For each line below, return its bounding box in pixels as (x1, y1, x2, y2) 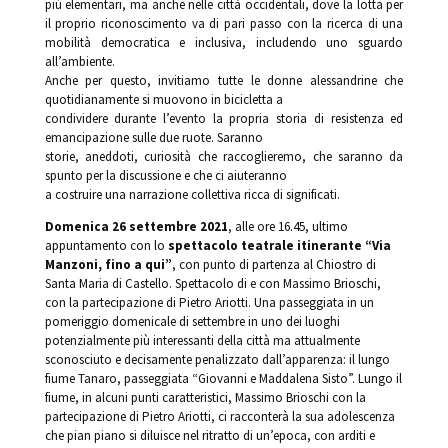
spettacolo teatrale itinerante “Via (167, 236, 391, 254)
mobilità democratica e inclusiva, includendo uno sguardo (44, 33, 404, 51)
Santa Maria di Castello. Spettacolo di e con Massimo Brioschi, (44, 274, 381, 292)
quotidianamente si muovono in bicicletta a (44, 90, 283, 108)
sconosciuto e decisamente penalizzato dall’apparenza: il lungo (44, 350, 390, 368)
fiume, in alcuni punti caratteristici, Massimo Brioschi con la (44, 388, 366, 406)
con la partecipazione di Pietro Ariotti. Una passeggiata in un (44, 293, 374, 311)
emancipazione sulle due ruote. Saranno (44, 128, 263, 146)
